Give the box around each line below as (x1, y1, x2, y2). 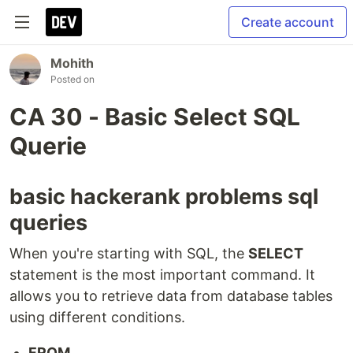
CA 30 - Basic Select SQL (9, 102, 300, 131)
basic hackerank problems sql (9, 184, 318, 210)
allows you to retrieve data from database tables (9, 288, 333, 304)
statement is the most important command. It (9, 266, 315, 283)
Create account (241, 14, 334, 30)
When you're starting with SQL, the (9, 245, 248, 262)
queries (9, 210, 87, 236)
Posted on (50, 73, 95, 85)
